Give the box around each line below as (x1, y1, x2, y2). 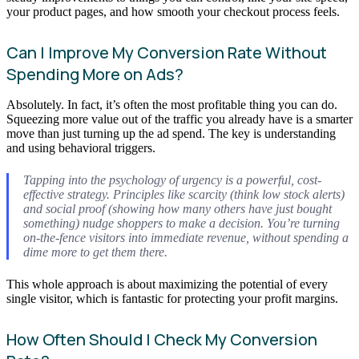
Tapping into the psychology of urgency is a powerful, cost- (22, 172, 321, 187)
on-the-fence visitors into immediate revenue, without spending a (22, 230, 349, 244)
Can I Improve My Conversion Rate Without (6, 41, 327, 63)
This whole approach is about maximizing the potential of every (6, 277, 328, 292)
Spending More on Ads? (6, 63, 184, 85)
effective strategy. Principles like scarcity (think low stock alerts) (22, 187, 345, 201)
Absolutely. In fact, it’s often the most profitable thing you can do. (6, 97, 337, 111)
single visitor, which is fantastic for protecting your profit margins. (6, 292, 338, 306)
